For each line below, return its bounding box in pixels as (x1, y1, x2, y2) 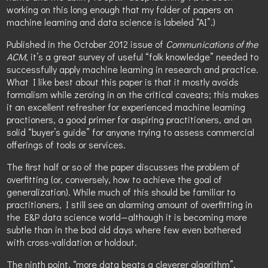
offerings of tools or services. (7, 138, 126, 151)
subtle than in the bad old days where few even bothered (7, 223, 242, 236)
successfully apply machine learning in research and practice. (7, 62, 259, 75)
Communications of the (166, 37, 258, 50)
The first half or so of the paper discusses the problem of (7, 160, 240, 173)
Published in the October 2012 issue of (7, 37, 166, 50)
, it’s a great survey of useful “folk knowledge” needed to (26, 50, 259, 63)
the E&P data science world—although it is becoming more (7, 210, 248, 223)
